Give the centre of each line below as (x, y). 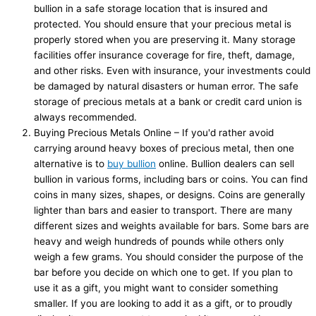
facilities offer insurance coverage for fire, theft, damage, (164, 55)
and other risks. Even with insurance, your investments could (172, 71)
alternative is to (71, 164)
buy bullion (132, 164)
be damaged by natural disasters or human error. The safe (166, 86)
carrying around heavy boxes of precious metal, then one (164, 148)
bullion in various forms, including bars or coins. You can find (171, 180)
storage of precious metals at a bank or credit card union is (168, 102)
